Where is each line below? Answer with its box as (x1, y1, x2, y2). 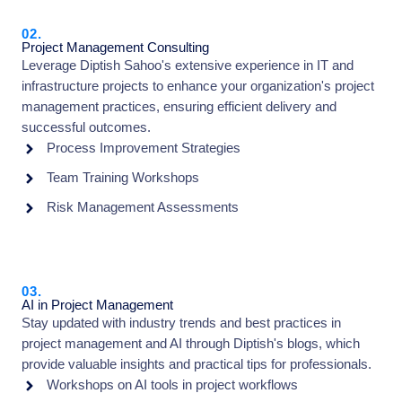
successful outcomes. (22, 120, 151, 135)
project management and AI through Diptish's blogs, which (22, 336, 360, 352)
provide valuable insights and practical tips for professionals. (22, 357, 371, 372)
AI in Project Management (22, 298, 173, 313)
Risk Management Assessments (46, 200, 239, 215)
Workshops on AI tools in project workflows (46, 378, 298, 393)
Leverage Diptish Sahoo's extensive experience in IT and (22, 58, 354, 74)
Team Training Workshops (46, 170, 199, 186)
